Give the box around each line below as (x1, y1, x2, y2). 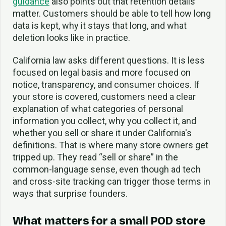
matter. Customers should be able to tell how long (13, 8, 211, 19)
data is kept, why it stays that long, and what (13, 20, 187, 31)
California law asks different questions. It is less (13, 55, 205, 66)
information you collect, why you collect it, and (13, 116, 196, 126)
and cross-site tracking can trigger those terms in (13, 176, 210, 187)
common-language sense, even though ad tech (13, 164, 201, 175)
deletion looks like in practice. (13, 32, 130, 43)
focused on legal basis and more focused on (13, 67, 191, 78)
